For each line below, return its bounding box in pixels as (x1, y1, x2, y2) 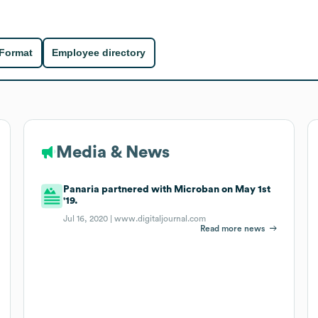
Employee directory (52, 47, 146, 59)
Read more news (200, 224, 265, 233)
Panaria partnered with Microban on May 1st (63, 184, 271, 194)
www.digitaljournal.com (114, 214, 207, 223)
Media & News (55, 143, 170, 161)
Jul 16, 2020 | (63, 214, 115, 223)
